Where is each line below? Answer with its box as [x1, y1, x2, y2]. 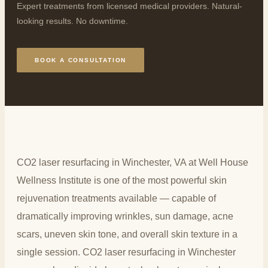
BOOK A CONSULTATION [35, 56, 127, 63]
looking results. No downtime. [17, 16, 128, 26]
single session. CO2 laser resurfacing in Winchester [17, 246, 236, 257]
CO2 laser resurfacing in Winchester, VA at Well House [17, 157, 248, 167]
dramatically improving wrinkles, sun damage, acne [17, 211, 233, 221]
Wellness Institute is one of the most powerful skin [17, 175, 227, 185]
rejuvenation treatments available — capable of [17, 193, 216, 203]
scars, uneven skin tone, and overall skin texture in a [17, 229, 237, 239]
